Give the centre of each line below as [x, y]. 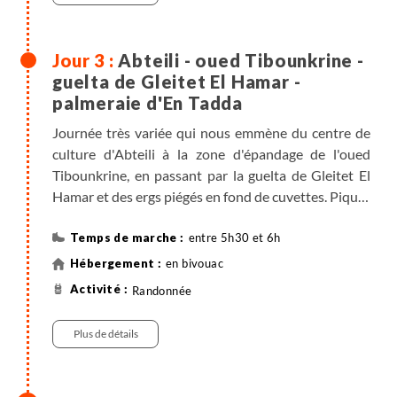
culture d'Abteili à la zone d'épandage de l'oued [211, 154]
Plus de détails [105, 334]
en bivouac [195, 263]
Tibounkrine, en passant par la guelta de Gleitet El [211, 175]
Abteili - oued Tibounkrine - [241, 60]
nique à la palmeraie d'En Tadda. [148, 218]
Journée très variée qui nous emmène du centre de [211, 132]
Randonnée [162, 291]
